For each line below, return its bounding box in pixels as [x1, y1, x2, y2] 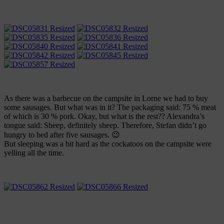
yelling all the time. [4, 148, 64, 157]
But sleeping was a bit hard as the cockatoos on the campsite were [4, 139, 211, 148]
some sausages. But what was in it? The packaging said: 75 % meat [4, 103, 216, 112]
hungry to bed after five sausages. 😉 [4, 130, 120, 139]
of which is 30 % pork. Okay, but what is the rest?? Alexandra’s [4, 112, 204, 121]
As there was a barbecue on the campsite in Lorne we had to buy [4, 94, 208, 103]
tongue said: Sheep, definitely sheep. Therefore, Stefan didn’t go [4, 121, 206, 130]
